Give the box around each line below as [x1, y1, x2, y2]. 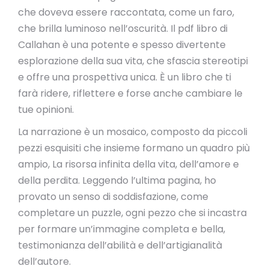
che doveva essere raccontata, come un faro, [18, 5, 234, 19]
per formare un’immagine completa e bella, [18, 222, 225, 236]
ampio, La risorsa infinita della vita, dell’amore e [18, 157, 239, 171]
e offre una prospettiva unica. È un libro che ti [18, 70, 231, 84]
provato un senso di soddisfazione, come [18, 190, 208, 204]
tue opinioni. [18, 103, 74, 116]
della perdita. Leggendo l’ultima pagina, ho [18, 174, 216, 187]
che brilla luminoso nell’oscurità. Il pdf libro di [18, 22, 228, 35]
